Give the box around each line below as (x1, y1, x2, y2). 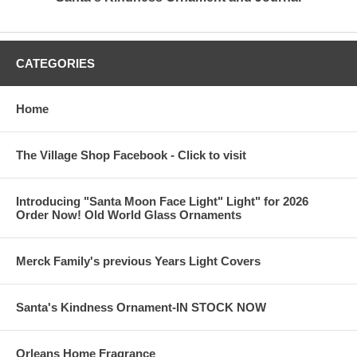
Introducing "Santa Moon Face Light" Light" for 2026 (16, 194, 308, 208)
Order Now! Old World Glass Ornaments (16, 207, 241, 222)
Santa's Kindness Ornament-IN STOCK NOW (16, 300, 266, 314)
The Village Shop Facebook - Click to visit (16, 147, 246, 162)
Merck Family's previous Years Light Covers (16, 253, 261, 268)
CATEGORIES (16, 56, 95, 70)
